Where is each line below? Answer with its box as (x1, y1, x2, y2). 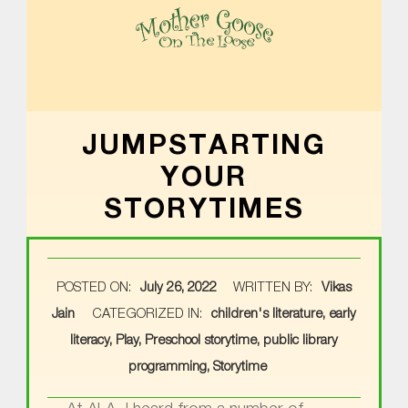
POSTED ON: (56, 282, 136, 295)
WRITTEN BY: (233, 282, 317, 295)
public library (263, 335, 338, 348)
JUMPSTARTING (81, 135, 326, 162)
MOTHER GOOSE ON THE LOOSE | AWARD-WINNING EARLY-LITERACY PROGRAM (203, 73, 226, 106)
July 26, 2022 (139, 282, 220, 295)
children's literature (210, 309, 322, 321)
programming (127, 362, 207, 374)
